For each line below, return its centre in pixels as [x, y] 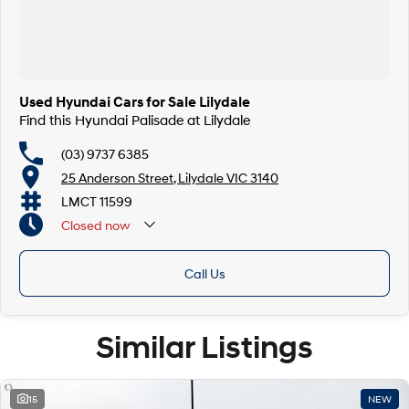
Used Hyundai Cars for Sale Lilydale [135, 102]
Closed [82, 225]
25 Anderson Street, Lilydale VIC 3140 [170, 177]
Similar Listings [204, 347]
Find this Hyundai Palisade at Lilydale [135, 120]
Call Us [204, 273]
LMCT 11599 [97, 201]
